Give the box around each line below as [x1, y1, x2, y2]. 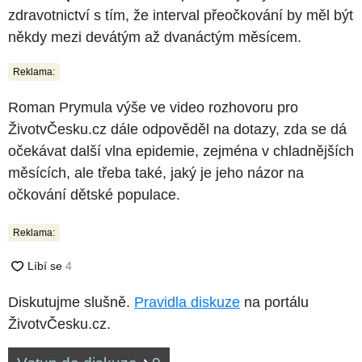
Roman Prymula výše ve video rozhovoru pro [8, 99, 298, 116]
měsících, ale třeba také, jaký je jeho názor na [8, 164, 304, 181]
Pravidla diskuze [134, 293, 240, 310]
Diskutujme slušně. [8, 293, 134, 310]
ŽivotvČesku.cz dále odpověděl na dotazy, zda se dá [8, 120, 347, 137]
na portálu [240, 293, 309, 310]
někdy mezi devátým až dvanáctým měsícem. [8, 28, 301, 45]
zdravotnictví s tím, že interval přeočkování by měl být [8, 6, 353, 23]
